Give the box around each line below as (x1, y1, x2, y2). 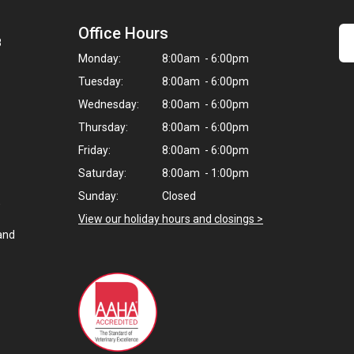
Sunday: (78, 190, 119, 202)
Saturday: (78, 167, 126, 179)
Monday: (78, 52, 121, 65)
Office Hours (78, 24, 168, 43)
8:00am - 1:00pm (160, 167, 249, 179)
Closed (160, 190, 196, 202)
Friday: (78, 144, 111, 156)
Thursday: (78, 121, 128, 134)
